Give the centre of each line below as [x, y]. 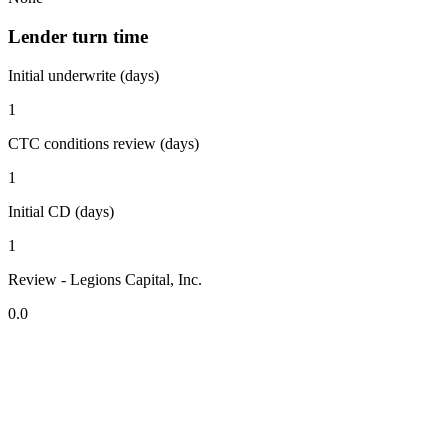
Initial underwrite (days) [83, 75]
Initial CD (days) [61, 211]
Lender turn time [78, 36]
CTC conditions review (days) [103, 143]
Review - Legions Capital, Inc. [105, 279]
